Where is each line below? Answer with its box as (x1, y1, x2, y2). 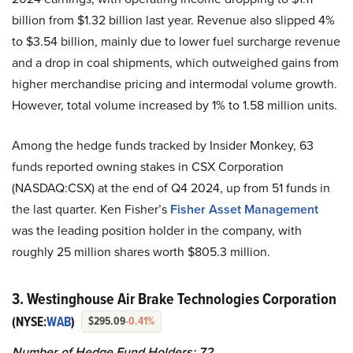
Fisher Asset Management (170, 199, 318, 218)
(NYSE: (12, 311, 46, 332)
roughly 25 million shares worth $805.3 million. (12, 242, 270, 260)
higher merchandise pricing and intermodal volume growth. (12, 74, 337, 92)
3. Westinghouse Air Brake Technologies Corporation (12, 286, 336, 310)
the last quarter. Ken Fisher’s (12, 199, 170, 217)
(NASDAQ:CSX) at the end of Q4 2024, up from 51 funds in (12, 178, 330, 196)
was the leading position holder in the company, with (12, 221, 302, 239)
